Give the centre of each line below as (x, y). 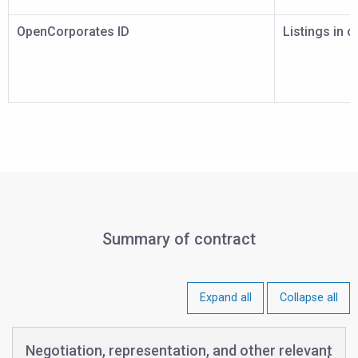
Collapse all (308, 298)
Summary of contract (179, 239)
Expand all (225, 298)
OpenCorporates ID (73, 32)
